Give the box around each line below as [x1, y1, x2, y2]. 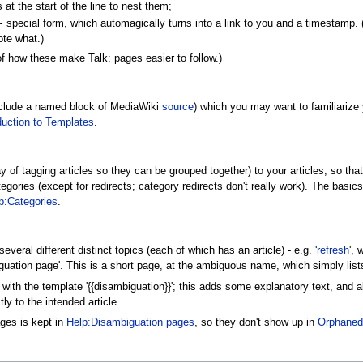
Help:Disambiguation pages [66, 317, 194, 329]
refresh [316, 245, 349, 257]
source [161, 100, 194, 113]
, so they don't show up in [194, 317, 318, 329]
